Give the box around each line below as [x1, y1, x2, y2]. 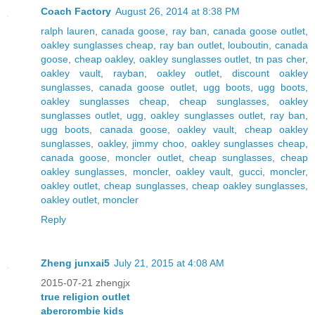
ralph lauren [41, 25, 96, 37]
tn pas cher [255, 53, 305, 65]
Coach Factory [41, 5, 111, 17]
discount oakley [232, 67, 309, 79]
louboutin [228, 39, 269, 51]
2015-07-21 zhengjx [41, 276, 130, 288]
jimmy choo [132, 137, 185, 149]
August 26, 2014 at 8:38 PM [115, 5, 240, 17]
